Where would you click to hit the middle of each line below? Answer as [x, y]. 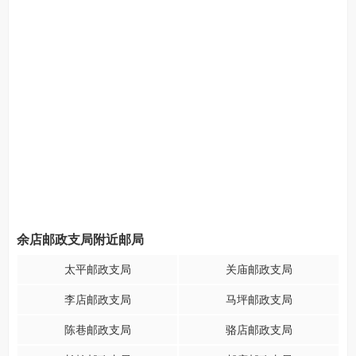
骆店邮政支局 [259, 330]
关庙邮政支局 [259, 269]
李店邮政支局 [97, 300]
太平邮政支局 [97, 269]
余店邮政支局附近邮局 [80, 240]
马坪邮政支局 [259, 300]
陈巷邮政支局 [97, 330]
